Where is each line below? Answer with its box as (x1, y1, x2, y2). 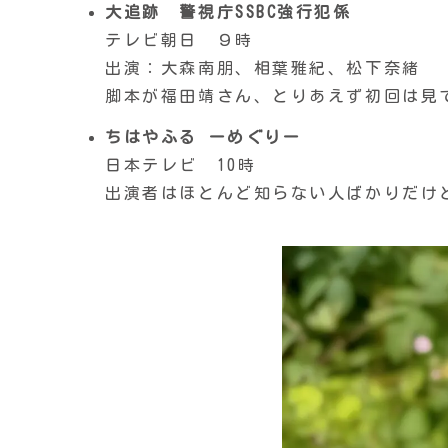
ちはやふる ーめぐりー (105, 129, 302, 146)
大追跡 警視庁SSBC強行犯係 (105, 3, 352, 20)
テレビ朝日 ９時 (105, 31, 254, 48)
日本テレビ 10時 (105, 157, 257, 174)
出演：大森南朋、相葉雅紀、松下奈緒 (105, 59, 421, 76)
